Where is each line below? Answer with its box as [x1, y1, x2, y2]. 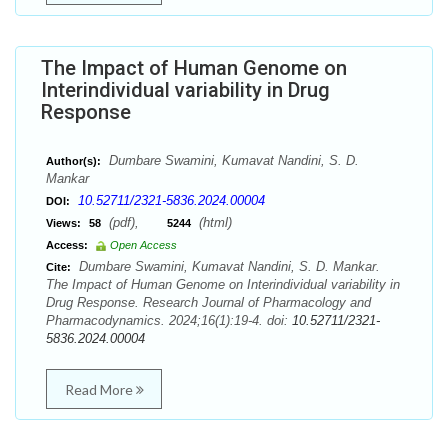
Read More [64, 381, 136, 398]
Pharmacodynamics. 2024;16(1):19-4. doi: [46, 313, 292, 328]
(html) [195, 215, 232, 230]
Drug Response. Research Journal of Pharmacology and [46, 295, 371, 310]
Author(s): [46, 155, 101, 167]
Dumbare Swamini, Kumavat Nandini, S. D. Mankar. [75, 259, 380, 274]
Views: [46, 217, 81, 229]
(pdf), [105, 215, 167, 230]
